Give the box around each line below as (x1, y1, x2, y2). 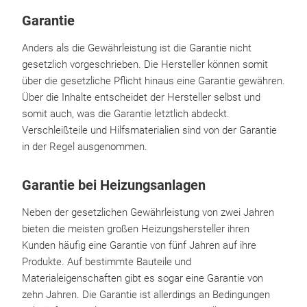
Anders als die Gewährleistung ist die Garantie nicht (22, 42, 251, 54)
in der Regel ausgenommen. (22, 140, 147, 153)
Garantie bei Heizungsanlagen (22, 177, 206, 193)
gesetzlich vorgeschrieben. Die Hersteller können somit (22, 58, 268, 71)
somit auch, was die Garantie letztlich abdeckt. (22, 108, 230, 120)
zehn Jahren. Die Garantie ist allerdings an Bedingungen (22, 288, 270, 301)
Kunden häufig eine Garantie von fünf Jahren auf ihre (22, 239, 256, 251)
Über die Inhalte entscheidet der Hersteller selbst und (22, 91, 260, 103)
